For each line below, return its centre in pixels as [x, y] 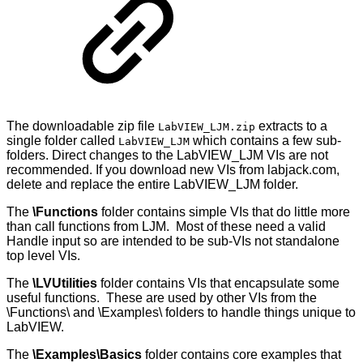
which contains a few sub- [265, 141]
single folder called [62, 141]
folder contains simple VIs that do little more [224, 212]
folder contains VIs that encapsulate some [218, 284]
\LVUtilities [65, 284]
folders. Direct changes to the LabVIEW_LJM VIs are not [167, 156]
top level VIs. [43, 256]
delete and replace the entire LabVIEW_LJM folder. [152, 185]
